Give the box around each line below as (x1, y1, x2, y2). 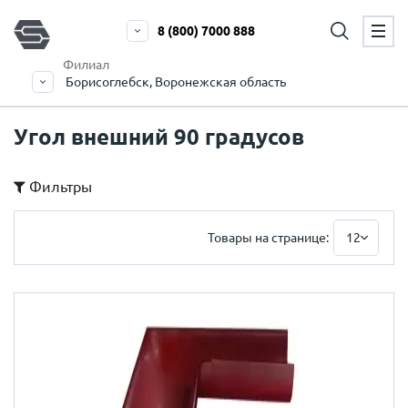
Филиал (63, 57, 109, 72)
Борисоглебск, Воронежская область (66, 75, 286, 89)
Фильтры (29, 178, 92, 195)
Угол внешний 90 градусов (14, 125, 304, 149)
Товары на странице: (208, 230, 329, 245)
